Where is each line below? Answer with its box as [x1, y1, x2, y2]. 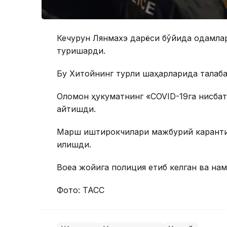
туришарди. [57, 46, 105, 56]
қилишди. [57, 139, 91, 150]
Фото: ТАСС [57, 185, 104, 196]
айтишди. [57, 104, 96, 115]
